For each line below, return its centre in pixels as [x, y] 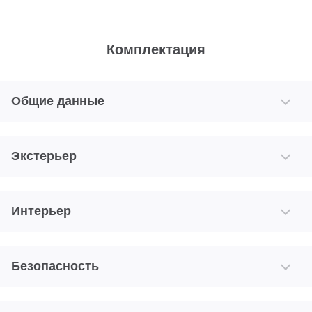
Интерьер [41, 211]
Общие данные [58, 101]
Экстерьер [44, 156]
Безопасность [55, 266]
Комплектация [156, 49]
